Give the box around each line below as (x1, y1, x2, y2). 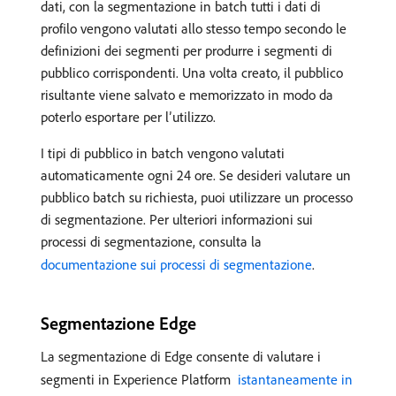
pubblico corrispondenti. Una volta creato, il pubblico (41, 64, 343, 81)
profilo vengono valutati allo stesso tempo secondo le (41, 19, 346, 37)
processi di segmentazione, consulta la (41, 232, 262, 250)
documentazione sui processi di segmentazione (41, 255, 312, 273)
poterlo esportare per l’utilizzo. (41, 108, 216, 126)
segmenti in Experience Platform (41, 370, 234, 388)
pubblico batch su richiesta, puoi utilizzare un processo (41, 188, 353, 206)
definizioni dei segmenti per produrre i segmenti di (41, 42, 332, 59)
